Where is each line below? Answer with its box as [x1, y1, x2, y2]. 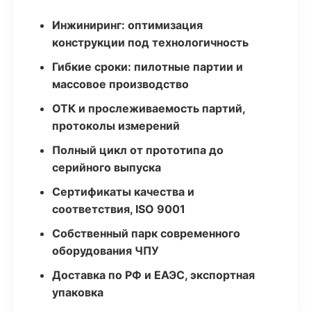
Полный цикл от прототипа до [52, 143, 224, 157]
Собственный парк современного [52, 226, 240, 240]
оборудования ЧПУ [52, 244, 159, 258]
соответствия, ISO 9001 [52, 202, 185, 216]
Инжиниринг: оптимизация [52, 18, 203, 32]
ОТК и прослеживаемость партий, [52, 101, 245, 115]
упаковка [52, 285, 103, 299]
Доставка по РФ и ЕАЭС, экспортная [52, 268, 255, 282]
